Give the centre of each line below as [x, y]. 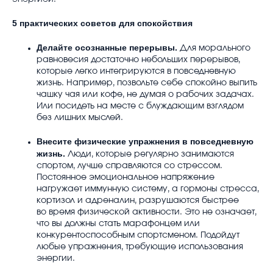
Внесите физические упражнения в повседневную [145, 141]
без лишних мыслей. [80, 117]
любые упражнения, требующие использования [140, 246]
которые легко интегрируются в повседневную [136, 71]
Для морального [215, 48]
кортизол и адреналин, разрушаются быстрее [138, 200]
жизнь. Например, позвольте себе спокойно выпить [147, 83]
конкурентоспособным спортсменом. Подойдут [138, 235]
